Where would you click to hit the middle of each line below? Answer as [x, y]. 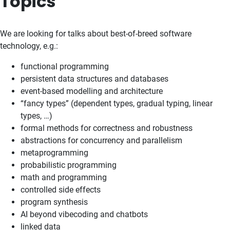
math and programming [64, 177]
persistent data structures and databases [94, 79]
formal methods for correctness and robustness [107, 128]
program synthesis [54, 202]
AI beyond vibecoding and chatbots [84, 214]
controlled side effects [61, 190]
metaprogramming [54, 153]
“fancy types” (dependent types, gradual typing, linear [117, 103]
